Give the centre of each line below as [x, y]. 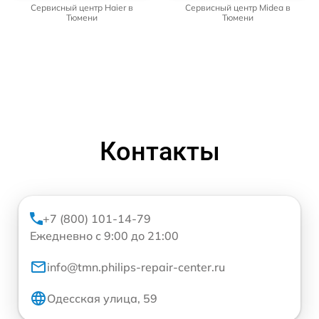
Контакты [159, 151]
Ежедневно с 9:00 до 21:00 [104, 235]
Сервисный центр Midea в [237, 7]
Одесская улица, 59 [102, 298]
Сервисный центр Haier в [82, 7]
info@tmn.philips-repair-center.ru [136, 267]
